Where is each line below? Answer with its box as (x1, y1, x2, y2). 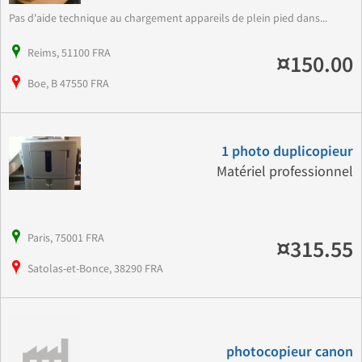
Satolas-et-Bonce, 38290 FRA (27, 261, 163, 276)
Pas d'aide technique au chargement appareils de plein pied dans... (9, 11, 327, 26)
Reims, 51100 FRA (27, 45, 111, 61)
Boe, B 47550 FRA (27, 76, 109, 91)
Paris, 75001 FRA (27, 230, 104, 246)
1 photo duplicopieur (221, 143, 353, 161)
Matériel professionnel (216, 162, 353, 182)
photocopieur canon (225, 343, 353, 360)
